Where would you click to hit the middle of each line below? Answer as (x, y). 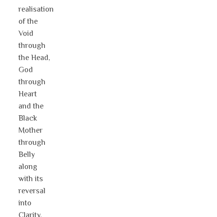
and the (31, 106)
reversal (32, 191)
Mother (31, 131)
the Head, (34, 58)
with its (31, 179)
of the (28, 22)
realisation (36, 9)
